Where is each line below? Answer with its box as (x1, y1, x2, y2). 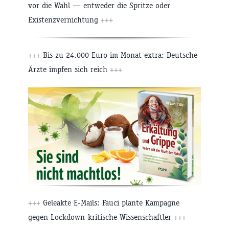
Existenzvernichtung (28, 15, 101, 25)
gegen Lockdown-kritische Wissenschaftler (28, 212, 174, 222)
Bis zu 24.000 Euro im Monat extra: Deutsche (40, 50, 197, 60)
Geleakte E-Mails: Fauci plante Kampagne (40, 198, 179, 208)
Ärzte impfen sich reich (28, 64, 110, 75)
